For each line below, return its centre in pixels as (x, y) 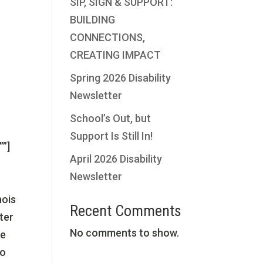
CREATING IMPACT (116, 55)
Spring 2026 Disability (121, 77)
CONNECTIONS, (108, 37)
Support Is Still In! (113, 136)
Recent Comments (126, 210)
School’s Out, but (111, 118)
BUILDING (93, 19)
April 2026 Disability (116, 159)
